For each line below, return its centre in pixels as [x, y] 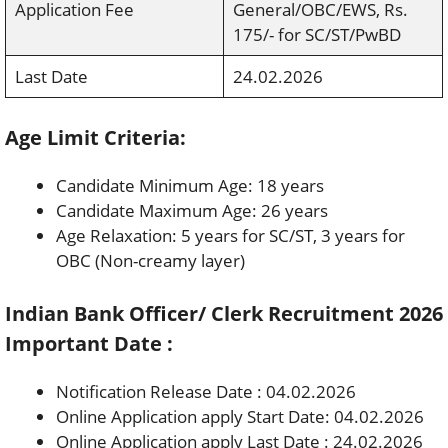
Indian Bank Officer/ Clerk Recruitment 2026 [224, 313]
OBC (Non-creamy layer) [150, 260]
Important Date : [89, 343]
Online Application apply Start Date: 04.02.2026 [240, 416]
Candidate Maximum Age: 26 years [192, 210]
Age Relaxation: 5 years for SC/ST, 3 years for [230, 235]
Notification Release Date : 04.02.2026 [206, 391]
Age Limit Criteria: [95, 137]
